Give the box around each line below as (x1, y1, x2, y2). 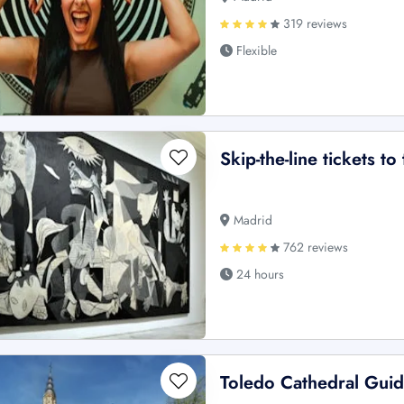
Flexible (233, 41, 278, 60)
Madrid (230, 210, 273, 229)
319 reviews (280, 14, 348, 32)
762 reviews (280, 237, 349, 256)
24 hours (233, 264, 285, 283)
